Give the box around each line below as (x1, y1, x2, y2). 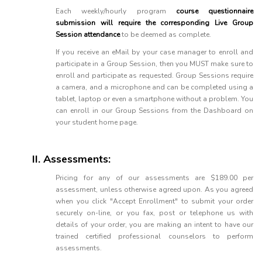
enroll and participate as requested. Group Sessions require (56, 71, 253, 80)
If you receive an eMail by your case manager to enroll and (56, 47, 253, 57)
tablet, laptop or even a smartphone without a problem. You (56, 94, 253, 104)
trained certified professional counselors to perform (56, 232, 253, 241)
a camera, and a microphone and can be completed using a (56, 82, 253, 92)
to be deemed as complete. (122, 30, 211, 39)
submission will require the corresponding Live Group (56, 18, 253, 27)
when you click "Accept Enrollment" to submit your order (56, 196, 253, 206)
